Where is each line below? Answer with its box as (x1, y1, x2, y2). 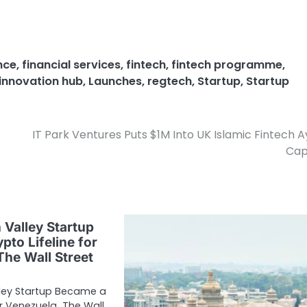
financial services (22, 56, 121, 73)
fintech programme (171, 56, 282, 73)
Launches (88, 73, 142, 89)
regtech (147, 73, 192, 89)
